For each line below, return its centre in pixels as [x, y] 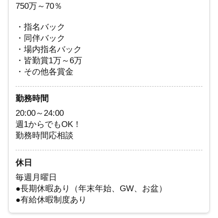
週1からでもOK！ [49, 125]
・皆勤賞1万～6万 [49, 60]
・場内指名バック [49, 49]
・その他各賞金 [45, 72]
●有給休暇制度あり [51, 200]
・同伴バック [41, 38]
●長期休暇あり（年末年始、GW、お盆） [91, 189]
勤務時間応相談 [45, 136]
